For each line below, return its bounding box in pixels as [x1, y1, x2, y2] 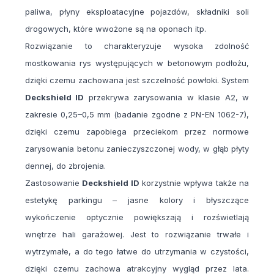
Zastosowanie [25, 178, 83, 188]
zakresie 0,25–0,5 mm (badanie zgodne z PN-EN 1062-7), [25, 109, 249, 120]
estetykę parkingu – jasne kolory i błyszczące [25, 195, 249, 206]
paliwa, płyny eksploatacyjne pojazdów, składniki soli [25, 7, 249, 17]
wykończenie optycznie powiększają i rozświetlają [25, 212, 249, 223]
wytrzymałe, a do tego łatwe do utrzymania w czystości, [25, 246, 249, 257]
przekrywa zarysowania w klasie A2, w [84, 92, 250, 103]
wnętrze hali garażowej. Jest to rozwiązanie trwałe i [25, 229, 249, 240]
